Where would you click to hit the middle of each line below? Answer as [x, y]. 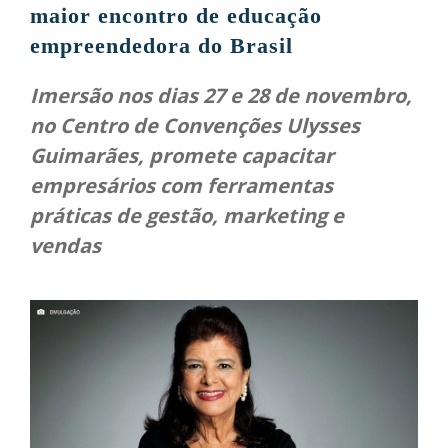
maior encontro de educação [176, 16]
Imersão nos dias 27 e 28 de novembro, [221, 96]
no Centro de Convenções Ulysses [195, 126]
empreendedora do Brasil [161, 46]
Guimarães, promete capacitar [182, 156]
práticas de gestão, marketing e [187, 216]
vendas [65, 246]
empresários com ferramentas [181, 186]
